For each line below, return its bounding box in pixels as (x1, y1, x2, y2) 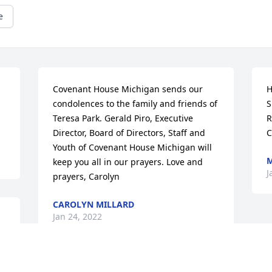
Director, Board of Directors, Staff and (53, 127, 206, 139)
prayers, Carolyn (53, 171, 120, 183)
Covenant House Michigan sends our (53, 83, 203, 95)
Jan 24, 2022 (53, 211, 103, 223)
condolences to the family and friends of (53, 98, 218, 110)
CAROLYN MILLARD (53, 199, 135, 211)
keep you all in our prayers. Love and (53, 156, 203, 168)
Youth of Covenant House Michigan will (53, 141, 212, 154)
